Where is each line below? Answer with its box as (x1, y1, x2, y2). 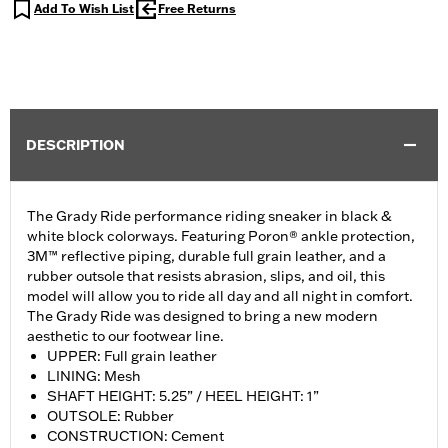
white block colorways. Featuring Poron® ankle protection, (27, 227, 415, 246)
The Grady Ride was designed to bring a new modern (27, 307, 378, 326)
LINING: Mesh (47, 367, 141, 386)
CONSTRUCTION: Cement (47, 427, 224, 446)
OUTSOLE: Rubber (47, 407, 174, 426)
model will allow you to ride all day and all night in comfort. (27, 287, 413, 306)
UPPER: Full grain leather (47, 347, 217, 366)
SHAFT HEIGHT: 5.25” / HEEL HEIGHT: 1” (47, 387, 319, 406)
